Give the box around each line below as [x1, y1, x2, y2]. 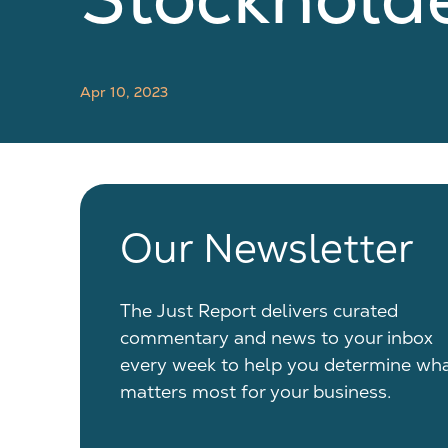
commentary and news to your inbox [120, 326, 433, 349]
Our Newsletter [120, 222, 414, 274]
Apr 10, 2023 [80, 83, 168, 101]
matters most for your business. [120, 380, 391, 403]
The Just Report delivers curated [120, 299, 398, 322]
